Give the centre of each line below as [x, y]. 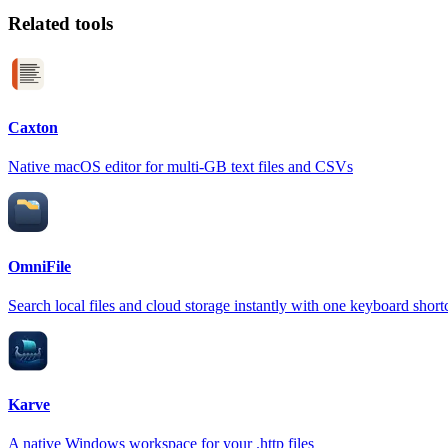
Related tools [60, 24]
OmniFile [39, 266]
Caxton [33, 128]
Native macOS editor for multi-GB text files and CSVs [180, 167]
